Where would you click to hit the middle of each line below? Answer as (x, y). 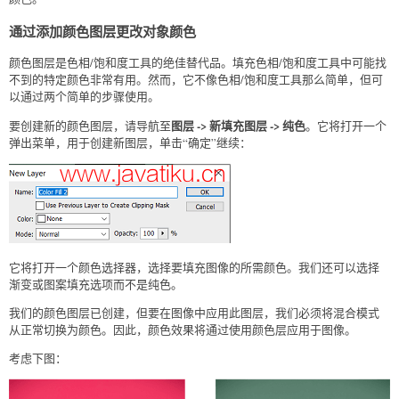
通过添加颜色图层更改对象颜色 (102, 31)
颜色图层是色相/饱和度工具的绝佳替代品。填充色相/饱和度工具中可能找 (198, 62)
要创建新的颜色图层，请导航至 (90, 125)
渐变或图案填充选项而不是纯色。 (96, 284)
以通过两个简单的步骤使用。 (84, 96)
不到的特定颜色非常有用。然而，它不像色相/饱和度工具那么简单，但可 (196, 79)
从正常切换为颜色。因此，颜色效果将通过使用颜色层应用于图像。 (183, 329)
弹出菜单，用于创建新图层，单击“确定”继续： (130, 142)
